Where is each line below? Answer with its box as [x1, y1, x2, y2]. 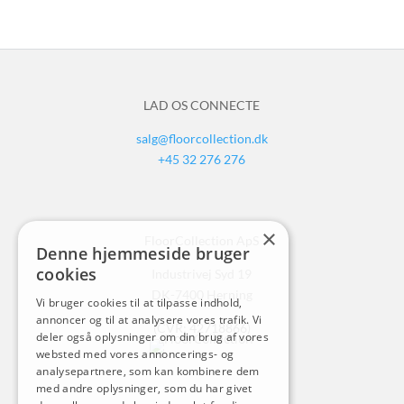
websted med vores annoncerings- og [36, 346, 234, 362]
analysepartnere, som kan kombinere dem [36, 363, 260, 379]
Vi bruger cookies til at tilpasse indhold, [36, 295, 243, 310]
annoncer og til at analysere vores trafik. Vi [36, 312, 262, 327]
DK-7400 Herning [151, 286, 252, 302]
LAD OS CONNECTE [143, 96, 261, 113]
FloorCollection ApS [144, 232, 260, 248]
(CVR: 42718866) [152, 319, 251, 335]
